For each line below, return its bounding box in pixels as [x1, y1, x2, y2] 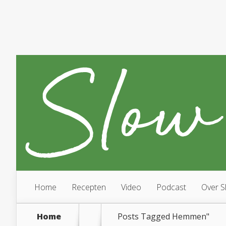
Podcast [156, 182, 186, 193]
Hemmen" [172, 211, 209, 222]
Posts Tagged [118, 211, 172, 222]
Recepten [72, 182, 106, 193]
